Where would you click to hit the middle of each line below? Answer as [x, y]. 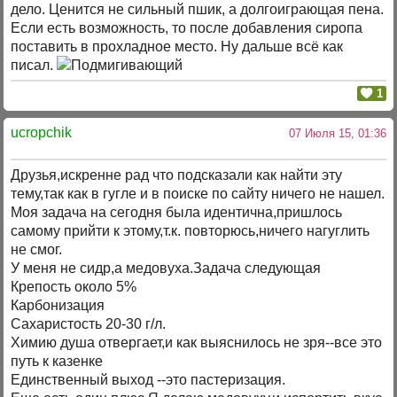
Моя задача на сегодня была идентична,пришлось [177, 212]
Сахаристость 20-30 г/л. [89, 323]
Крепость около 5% [74, 286]
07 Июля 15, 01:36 [334, 134]
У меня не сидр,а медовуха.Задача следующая [166, 268]
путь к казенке [57, 361]
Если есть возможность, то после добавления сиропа [187, 28]
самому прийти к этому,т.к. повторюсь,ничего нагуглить [191, 230]
